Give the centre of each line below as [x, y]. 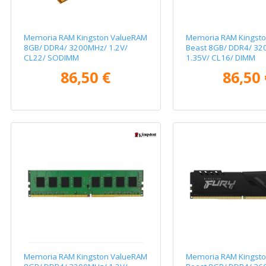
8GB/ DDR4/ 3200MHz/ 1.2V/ [76, 48]
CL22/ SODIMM [52, 58]
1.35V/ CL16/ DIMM [220, 58]
